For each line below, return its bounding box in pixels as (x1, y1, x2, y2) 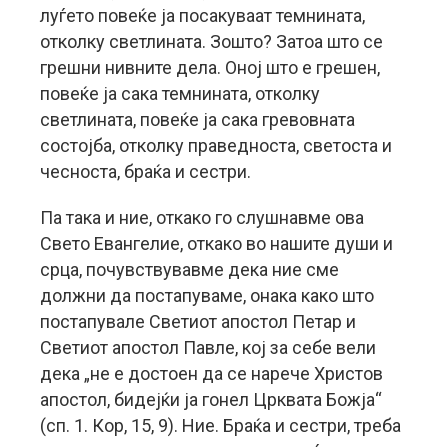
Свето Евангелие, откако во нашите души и (40, 233, 393, 254)
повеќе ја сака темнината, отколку (40, 83, 320, 104)
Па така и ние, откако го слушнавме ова (40, 207, 364, 228)
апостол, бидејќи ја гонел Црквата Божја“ (40, 389, 382, 410)
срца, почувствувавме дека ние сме (40, 259, 339, 280)
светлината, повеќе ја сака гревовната (40, 109, 355, 130)
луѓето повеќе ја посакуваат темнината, (40, 5, 365, 26)
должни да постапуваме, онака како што (40, 285, 374, 306)
